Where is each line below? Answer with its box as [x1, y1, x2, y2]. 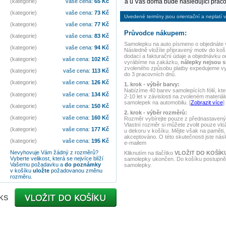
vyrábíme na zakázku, [124, 59, 181, 65]
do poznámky [64, 161, 101, 167]
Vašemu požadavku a [10, 161, 65, 167]
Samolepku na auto [124, 41, 173, 47]
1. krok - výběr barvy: [124, 81, 180, 87]
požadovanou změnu [49, 167, 102, 174]
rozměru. [10, 173, 32, 180]
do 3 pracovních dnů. [124, 71, 176, 77]
